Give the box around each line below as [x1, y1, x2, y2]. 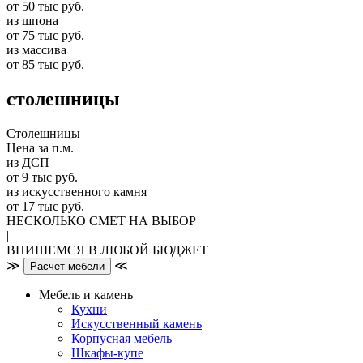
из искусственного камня [6, 185, 147, 199]
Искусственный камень [71, 317, 202, 331]
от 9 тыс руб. [6, 170, 78, 185]
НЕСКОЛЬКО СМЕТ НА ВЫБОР [6, 214, 196, 228]
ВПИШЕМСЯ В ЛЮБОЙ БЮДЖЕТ [6, 243, 208, 258]
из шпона [6, 14, 58, 28]
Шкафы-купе [71, 346, 143, 361]
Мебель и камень [39, 288, 133, 302]
